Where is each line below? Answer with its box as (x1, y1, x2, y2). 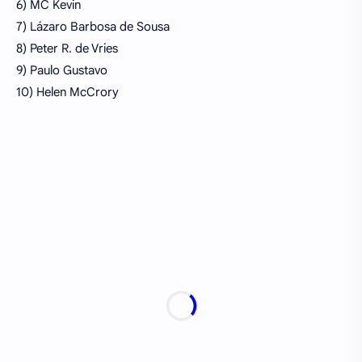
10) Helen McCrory (16, 85, 119, 100)
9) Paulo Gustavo (16, 63, 107, 78)
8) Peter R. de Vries (16, 41, 118, 57)
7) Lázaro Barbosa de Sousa (16, 19, 170, 35)
